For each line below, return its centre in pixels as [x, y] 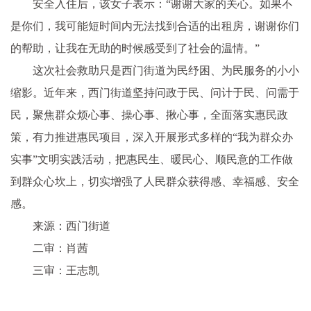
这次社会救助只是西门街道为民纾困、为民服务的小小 [166, 70]
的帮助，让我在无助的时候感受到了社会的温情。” [135, 48]
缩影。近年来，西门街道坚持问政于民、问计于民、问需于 [155, 92]
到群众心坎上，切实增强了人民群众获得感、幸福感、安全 [155, 181]
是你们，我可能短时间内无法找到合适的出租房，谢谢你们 [155, 26]
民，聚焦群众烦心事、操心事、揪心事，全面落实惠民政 [149, 115]
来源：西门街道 [72, 226]
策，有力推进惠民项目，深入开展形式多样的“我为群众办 [152, 137]
